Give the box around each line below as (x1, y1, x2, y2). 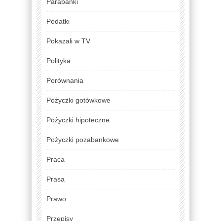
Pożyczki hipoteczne (46, 115, 110, 124)
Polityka (46, 56, 71, 65)
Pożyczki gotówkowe (46, 96, 110, 104)
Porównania (46, 76, 83, 84)
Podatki (46, 17, 70, 25)
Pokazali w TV (46, 37, 90, 45)
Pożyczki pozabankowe (46, 135, 119, 144)
